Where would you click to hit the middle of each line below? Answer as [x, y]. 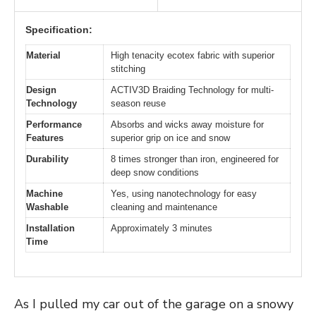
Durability [47, 159]
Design [41, 90]
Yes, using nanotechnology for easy [184, 193]
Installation [50, 228]
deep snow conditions [155, 172]
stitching [128, 68]
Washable [47, 207]
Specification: [59, 29]
